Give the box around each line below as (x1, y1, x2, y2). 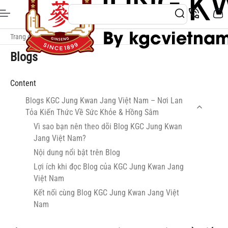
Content (10, 78, 36, 88)
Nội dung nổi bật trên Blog (34, 148, 120, 157)
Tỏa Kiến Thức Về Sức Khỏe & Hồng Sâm (25, 107, 159, 117)
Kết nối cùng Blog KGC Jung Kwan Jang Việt (34, 188, 179, 197)
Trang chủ (10, 33, 38, 41)
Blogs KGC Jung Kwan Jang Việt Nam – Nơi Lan (25, 96, 183, 105)
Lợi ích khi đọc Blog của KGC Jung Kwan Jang (34, 162, 184, 172)
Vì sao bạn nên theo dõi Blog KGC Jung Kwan (34, 122, 182, 131)
